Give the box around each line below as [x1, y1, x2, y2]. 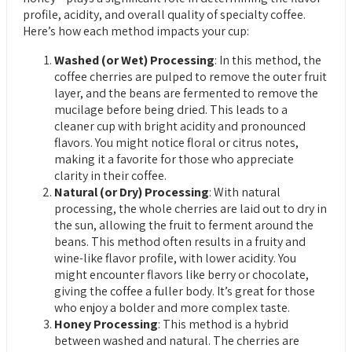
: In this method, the [214, 52, 321, 69]
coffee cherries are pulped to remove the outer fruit [54, 68, 327, 86]
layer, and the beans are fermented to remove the [54, 85, 318, 102]
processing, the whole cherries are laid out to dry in [54, 200, 327, 218]
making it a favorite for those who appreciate [54, 151, 294, 168]
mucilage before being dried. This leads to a [54, 101, 288, 119]
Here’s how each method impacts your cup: [23, 23, 249, 40]
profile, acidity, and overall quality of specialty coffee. [23, 6, 306, 24]
